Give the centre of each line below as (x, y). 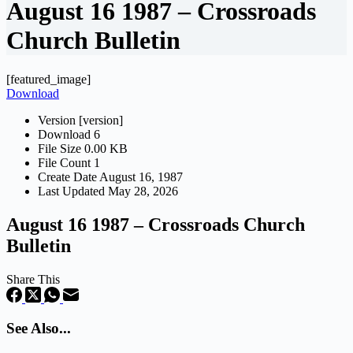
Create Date (69, 176)
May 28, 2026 (143, 191)
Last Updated (73, 191)
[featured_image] (48, 79)
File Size (61, 148)
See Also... (39, 329)
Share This (33, 279)
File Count (66, 162)
